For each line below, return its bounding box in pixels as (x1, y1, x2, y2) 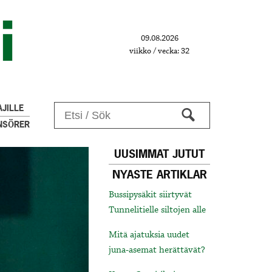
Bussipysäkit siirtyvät (109, 189, 192, 202)
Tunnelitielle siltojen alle (109, 204, 206, 217)
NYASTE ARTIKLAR (112, 167, 207, 183)
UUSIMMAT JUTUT (114, 146, 205, 162)
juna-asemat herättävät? (109, 244, 206, 257)
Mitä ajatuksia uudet (109, 229, 190, 242)
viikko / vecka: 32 (129, 45, 190, 56)
